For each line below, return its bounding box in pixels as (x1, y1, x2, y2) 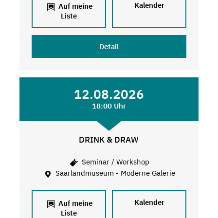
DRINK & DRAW (79, 134, 139, 145)
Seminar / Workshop (79, 157, 149, 167)
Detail (99, 41, 119, 51)
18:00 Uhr (91, 101, 126, 110)
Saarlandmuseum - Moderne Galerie (54, 168, 176, 178)
